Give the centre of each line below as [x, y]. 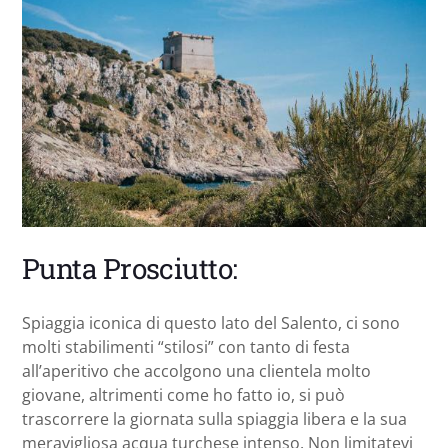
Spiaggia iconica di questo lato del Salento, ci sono [211, 322]
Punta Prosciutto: [130, 268]
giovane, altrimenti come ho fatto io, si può [183, 394]
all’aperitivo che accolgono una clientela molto [196, 370]
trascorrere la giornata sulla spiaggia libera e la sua [214, 418]
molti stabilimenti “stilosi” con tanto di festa [186, 346]
